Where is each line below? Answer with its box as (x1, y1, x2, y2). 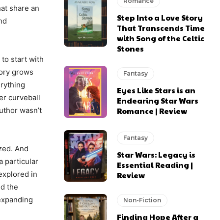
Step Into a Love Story (117, 12, 203, 23)
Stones (117, 43, 144, 54)
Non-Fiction (123, 196, 162, 204)
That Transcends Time (117, 22, 205, 33)
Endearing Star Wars (117, 95, 199, 106)
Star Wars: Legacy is (117, 149, 196, 160)
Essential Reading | (117, 160, 193, 170)
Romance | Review (117, 106, 188, 116)
